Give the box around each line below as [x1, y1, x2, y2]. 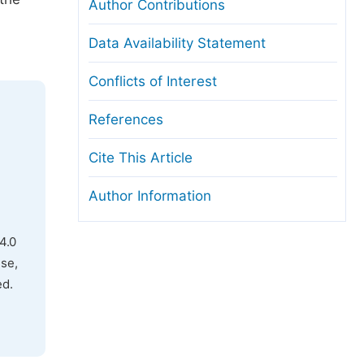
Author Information [89, 188, 211, 204]
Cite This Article [89, 149, 193, 166]
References [89, 111, 163, 128]
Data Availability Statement [89, 35, 266, 51]
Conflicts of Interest [89, 73, 217, 89]
